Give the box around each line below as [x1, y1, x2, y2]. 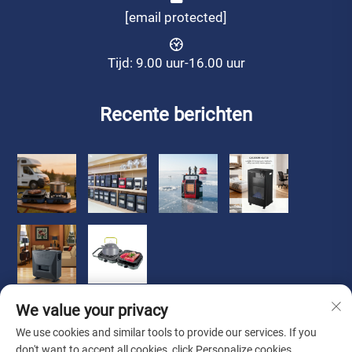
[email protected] [125, 9, 227, 25]
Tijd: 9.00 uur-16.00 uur [107, 54, 245, 71]
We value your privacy [16, 301, 167, 320]
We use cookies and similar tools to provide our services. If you [16, 326, 317, 339]
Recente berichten [100, 103, 252, 126]
